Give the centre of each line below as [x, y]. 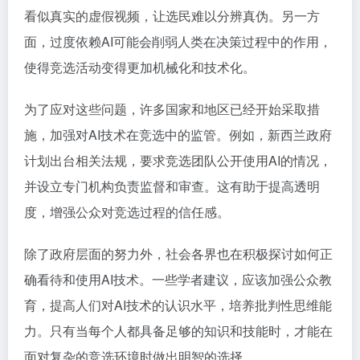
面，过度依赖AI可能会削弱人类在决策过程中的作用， [178, 41]
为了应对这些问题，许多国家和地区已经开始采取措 [172, 109]
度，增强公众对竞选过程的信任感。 [127, 212]
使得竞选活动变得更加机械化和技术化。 [140, 67]
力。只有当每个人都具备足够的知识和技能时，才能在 [178, 331]
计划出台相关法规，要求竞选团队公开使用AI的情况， [178, 160]
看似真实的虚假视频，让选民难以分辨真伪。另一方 [172, 16]
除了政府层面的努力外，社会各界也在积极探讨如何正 [178, 254]
